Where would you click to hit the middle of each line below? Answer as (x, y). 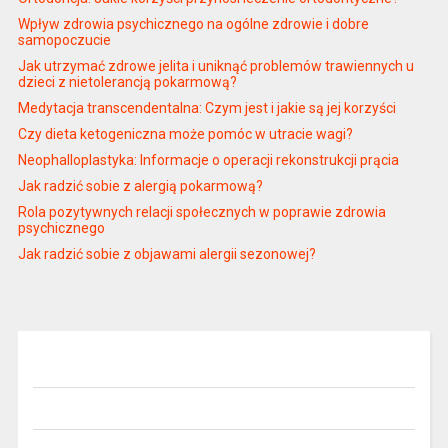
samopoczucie (64, 39)
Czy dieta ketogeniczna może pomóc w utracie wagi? (185, 133)
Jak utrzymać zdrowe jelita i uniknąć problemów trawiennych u (215, 65)
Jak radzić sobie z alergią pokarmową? (140, 185)
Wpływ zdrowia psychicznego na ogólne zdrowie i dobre (193, 23)
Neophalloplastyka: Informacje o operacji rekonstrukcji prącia (208, 159)
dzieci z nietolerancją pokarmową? (127, 81)
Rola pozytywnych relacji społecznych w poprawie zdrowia (201, 211)
